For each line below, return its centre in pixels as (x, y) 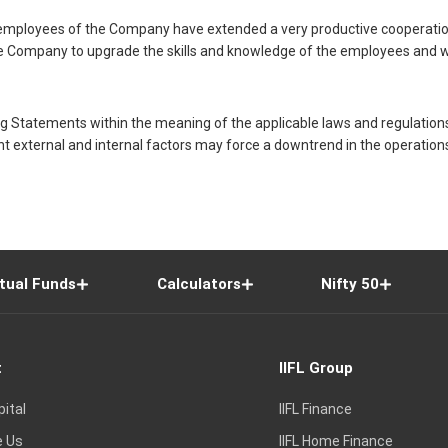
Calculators (198, 284)
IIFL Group (315, 368)
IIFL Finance (315, 408)
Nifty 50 (350, 284)
